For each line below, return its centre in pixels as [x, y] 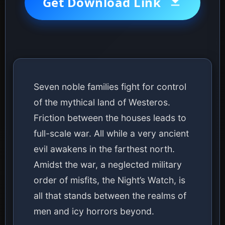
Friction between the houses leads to [110, 118]
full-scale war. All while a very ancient [111, 133]
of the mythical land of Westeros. [102, 102]
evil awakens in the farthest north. [104, 149]
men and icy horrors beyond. [94, 211]
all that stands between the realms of [110, 195]
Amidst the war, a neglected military [108, 164]
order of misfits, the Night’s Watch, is [109, 180]
